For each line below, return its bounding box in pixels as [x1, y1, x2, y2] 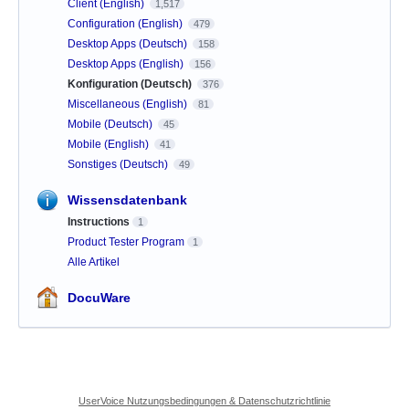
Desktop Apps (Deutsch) [68, 37, 190, 50]
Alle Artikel [68, 255, 120, 268]
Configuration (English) [68, 16, 185, 30]
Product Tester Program [68, 235, 184, 248]
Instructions [68, 215, 130, 228]
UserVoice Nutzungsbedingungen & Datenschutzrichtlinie [79, 394, 330, 406]
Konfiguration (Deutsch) [68, 77, 194, 90]
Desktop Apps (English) [68, 57, 186, 70]
